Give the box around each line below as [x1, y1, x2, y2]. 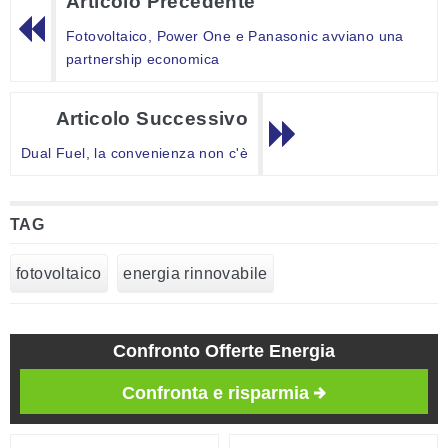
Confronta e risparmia [122, 383, 309, 404]
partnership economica [66, 51, 220, 68]
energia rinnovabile [123, 265, 268, 283]
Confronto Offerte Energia [113, 341, 335, 362]
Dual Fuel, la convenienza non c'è [21, 145, 249, 162]
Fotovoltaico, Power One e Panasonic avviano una [66, 28, 404, 45]
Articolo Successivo [55, 108, 249, 130]
